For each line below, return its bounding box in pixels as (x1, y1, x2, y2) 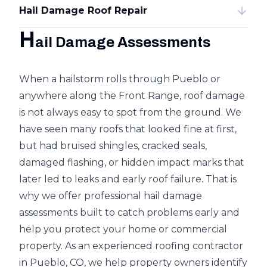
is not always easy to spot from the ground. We (19, 107, 241, 118)
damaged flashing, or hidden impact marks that (19, 157, 244, 168)
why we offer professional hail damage (19, 190, 202, 201)
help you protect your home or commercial (19, 223, 227, 235)
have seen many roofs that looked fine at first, (19, 123, 237, 135)
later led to (19, 173, 74, 185)
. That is (201, 173, 237, 185)
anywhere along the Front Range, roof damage (19, 90, 245, 101)
